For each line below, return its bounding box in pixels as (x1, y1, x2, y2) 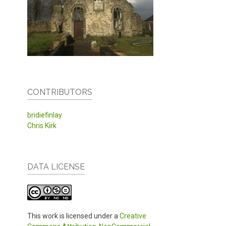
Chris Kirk (27, 121, 56, 130)
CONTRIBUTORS (27, 87, 92, 97)
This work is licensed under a (27, 211, 120, 220)
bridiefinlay (27, 110, 62, 119)
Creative (120, 211, 146, 220)
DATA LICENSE (27, 161, 85, 172)
